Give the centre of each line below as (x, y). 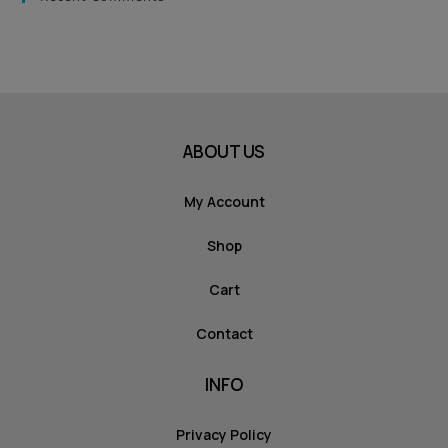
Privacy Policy (224, 434)
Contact (224, 333)
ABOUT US (224, 151)
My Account (224, 201)
